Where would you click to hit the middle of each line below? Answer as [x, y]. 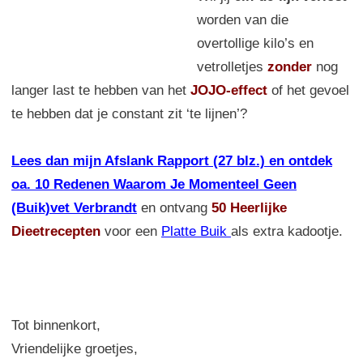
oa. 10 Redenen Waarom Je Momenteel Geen [154, 184]
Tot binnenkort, [56, 325]
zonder [289, 66]
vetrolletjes [232, 66]
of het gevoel [308, 90]
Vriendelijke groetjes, [75, 348]
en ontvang [174, 207]
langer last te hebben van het [101, 90]
